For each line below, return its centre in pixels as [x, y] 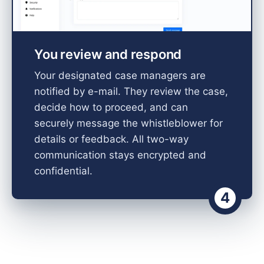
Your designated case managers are [120, 75]
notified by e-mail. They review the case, [131, 91]
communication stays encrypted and [120, 155]
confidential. [63, 171]
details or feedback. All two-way [111, 139]
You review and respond [108, 54]
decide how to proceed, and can [111, 107]
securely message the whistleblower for [128, 123]
